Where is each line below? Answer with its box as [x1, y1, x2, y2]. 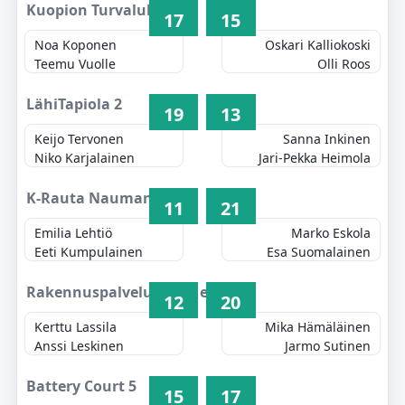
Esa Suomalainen [266, 243, 371, 260]
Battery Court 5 [25, 376, 137, 396]
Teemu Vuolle [34, 55, 117, 72]
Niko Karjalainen [34, 149, 136, 166]
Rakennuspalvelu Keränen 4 [25, 282, 230, 302]
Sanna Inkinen [282, 130, 371, 147]
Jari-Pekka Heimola [258, 149, 371, 166]
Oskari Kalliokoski [264, 36, 371, 53]
